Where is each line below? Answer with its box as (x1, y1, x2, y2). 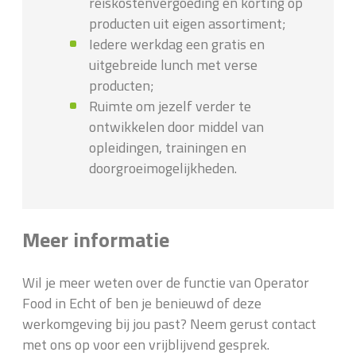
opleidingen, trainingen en (89, 137, 246, 159)
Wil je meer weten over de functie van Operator (22, 272, 309, 294)
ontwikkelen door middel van (89, 116, 264, 138)
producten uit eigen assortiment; (89, 13, 286, 35)
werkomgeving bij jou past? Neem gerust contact (22, 313, 316, 335)
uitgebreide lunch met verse (89, 54, 257, 76)
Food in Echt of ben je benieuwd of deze (22, 292, 261, 315)
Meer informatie (22, 224, 169, 256)
